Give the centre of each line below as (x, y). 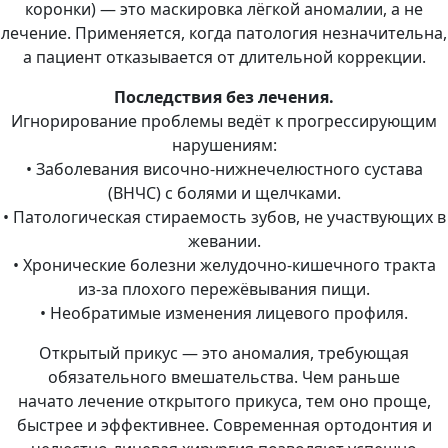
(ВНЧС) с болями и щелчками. (224, 193)
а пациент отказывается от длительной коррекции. (224, 57)
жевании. (224, 241)
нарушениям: (224, 145)
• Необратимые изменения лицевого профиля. (224, 313)
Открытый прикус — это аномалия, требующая (224, 353)
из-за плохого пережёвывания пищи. (224, 289)
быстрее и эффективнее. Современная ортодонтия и (224, 425)
